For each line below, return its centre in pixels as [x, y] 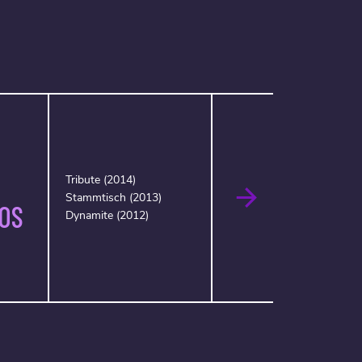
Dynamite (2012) [107, 215]
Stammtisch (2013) [113, 198]
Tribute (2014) [100, 180]
